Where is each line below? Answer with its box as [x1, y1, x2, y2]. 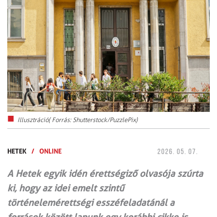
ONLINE [39, 147, 62, 155]
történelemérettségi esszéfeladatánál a [7, 197, 174, 209]
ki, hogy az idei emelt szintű [7, 183, 124, 194]
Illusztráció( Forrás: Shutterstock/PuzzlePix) [17, 116, 138, 124]
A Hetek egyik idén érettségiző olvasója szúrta [7, 168, 203, 180]
